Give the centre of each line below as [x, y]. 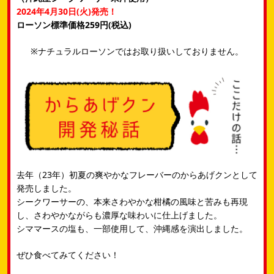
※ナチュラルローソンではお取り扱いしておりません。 [137, 51]
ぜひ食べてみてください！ [68, 255]
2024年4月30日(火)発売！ [67, 11]
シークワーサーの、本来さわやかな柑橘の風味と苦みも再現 [132, 202]
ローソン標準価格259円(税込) [74, 24]
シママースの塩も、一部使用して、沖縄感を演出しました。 [132, 228]
